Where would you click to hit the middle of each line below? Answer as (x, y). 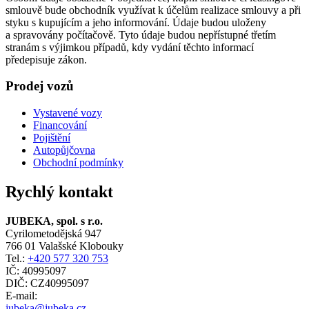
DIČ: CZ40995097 (47, 283)
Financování (60, 125)
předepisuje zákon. (46, 59)
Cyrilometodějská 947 (53, 233)
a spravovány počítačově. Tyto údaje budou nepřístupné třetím (141, 34)
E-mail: (21, 295)
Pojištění (52, 138)
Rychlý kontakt (59, 191)
